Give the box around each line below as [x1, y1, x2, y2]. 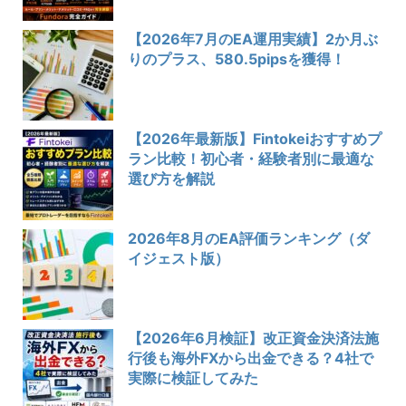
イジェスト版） [128, 249, 229, 268]
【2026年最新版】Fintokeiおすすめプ [128, 130, 382, 149]
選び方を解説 [128, 169, 215, 188]
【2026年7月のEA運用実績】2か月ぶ [128, 30, 378, 49]
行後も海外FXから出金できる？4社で [128, 349, 373, 368]
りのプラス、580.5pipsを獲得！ [128, 50, 345, 69]
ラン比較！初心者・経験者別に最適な [128, 150, 374, 169]
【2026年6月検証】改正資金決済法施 [128, 329, 379, 348]
